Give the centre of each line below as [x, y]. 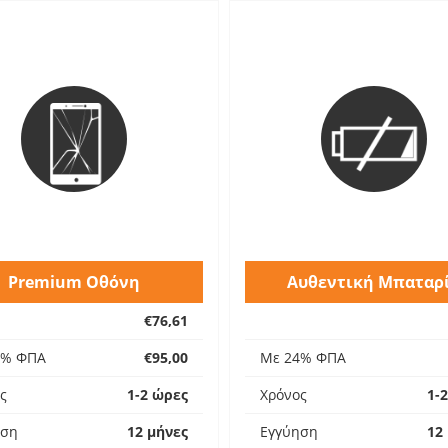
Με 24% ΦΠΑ [303, 357]
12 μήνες [157, 431]
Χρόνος [283, 394]
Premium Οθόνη [74, 282]
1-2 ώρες [157, 394]
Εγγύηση [289, 431]
